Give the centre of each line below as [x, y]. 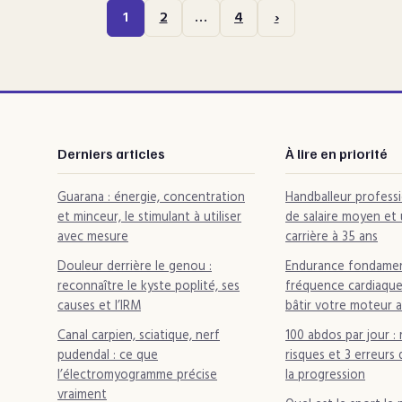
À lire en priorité [336, 154]
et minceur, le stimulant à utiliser [149, 218]
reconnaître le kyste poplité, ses [149, 287]
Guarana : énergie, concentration [151, 198]
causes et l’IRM [99, 307]
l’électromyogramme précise [137, 376]
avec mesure [93, 238]
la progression [325, 376]
